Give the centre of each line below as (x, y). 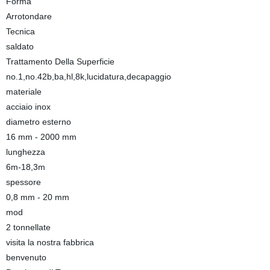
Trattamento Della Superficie (60, 61)
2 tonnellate (28, 227)
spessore (23, 182)
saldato (20, 46)
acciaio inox (28, 107)
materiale (24, 92)
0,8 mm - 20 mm (37, 197)
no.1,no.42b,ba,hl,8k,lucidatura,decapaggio (88, 77)
